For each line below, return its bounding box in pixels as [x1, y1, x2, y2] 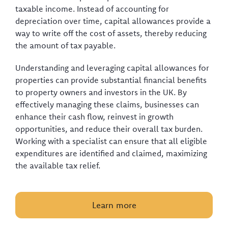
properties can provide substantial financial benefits [15, 75, 207, 85]
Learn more [92, 199, 136, 210]
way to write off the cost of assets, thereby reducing [15, 28, 207, 38]
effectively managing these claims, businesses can [15, 99, 199, 109]
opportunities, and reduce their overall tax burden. [15, 124, 203, 134]
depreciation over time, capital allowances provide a [15, 16, 211, 26]
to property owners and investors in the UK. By [15, 87, 187, 97]
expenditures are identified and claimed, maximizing [15, 148, 207, 158]
